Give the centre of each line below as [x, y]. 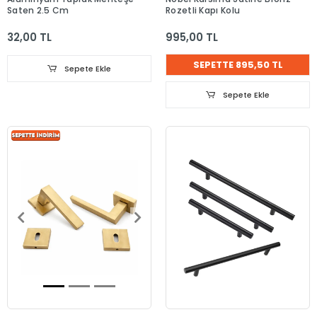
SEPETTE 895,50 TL [238, 64]
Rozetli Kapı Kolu [203, 10]
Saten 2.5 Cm [38, 10]
